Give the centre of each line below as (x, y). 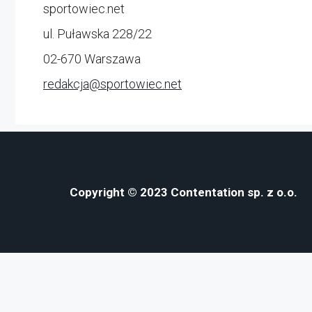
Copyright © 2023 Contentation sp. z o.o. (184, 192)
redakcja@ (72, 84)
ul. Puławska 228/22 (97, 34)
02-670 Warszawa (92, 59)
